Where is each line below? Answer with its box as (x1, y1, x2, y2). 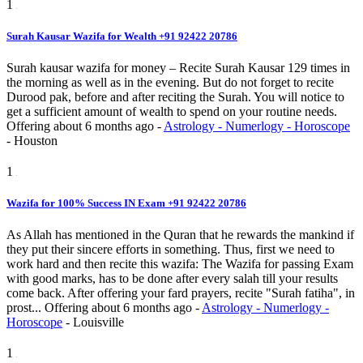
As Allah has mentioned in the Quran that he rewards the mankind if (6, 228, 354, 242)
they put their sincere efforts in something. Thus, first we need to (6, 242, 335, 257)
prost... (6, 301, 45, 315)
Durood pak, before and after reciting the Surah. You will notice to (6, 90, 344, 105)
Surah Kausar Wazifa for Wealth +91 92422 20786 (6, 30, 237, 43)
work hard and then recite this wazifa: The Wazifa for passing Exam (6, 257, 353, 271)
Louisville (73, 315, 124, 330)
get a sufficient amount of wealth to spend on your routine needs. (6, 105, 337, 119)
